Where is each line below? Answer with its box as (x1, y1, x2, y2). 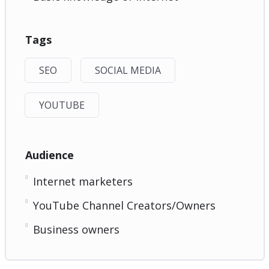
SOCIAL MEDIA (94, 63, 161, 77)
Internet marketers (32, 174, 133, 189)
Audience (25, 147, 74, 162)
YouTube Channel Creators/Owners (32, 198, 216, 213)
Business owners (32, 222, 119, 237)
